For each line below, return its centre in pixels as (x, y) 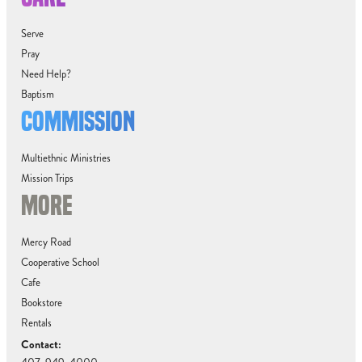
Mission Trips (47, 179)
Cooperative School (60, 263)
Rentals (36, 323)
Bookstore (41, 303)
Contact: (41, 344)
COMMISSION (78, 122)
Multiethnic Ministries (65, 158)
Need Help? (46, 74)
